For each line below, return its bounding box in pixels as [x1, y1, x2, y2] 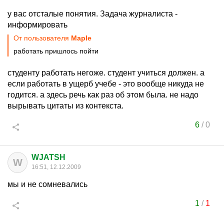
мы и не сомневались [7, 180, 87, 188]
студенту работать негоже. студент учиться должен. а [7, 68, 204, 77]
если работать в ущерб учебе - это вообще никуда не [7, 79, 204, 88]
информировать [7, 20, 67, 29]
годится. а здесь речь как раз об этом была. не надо [7, 90, 198, 99]
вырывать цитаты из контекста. [7, 101, 123, 110]
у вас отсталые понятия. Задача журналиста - [7, 9, 177, 18]
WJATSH [31, 153, 65, 161]
